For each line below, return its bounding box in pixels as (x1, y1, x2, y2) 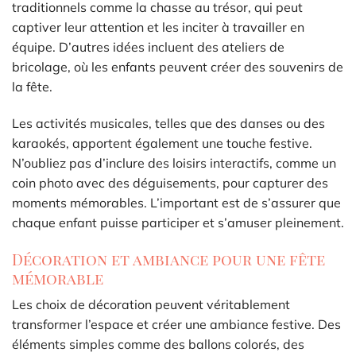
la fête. (12, 79, 52, 95)
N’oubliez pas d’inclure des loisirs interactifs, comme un (12, 154, 336, 171)
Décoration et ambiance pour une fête (12, 248, 325, 269)
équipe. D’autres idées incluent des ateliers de (12, 39, 284, 56)
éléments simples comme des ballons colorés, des (12, 336, 304, 353)
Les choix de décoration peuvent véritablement (12, 296, 290, 313)
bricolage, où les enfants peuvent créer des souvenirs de (12, 59, 343, 75)
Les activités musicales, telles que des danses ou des (12, 114, 325, 131)
